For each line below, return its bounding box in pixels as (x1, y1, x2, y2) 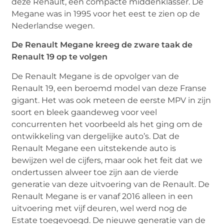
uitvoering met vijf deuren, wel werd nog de (11, 203, 187, 213)
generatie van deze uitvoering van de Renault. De (11, 179, 210, 189)
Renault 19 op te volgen (11, 52, 108, 62)
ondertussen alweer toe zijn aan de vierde (11, 167, 179, 177)
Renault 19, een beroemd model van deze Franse (11, 83, 207, 93)
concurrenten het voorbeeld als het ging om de (11, 119, 203, 129)
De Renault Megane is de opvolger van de (11, 71, 179, 81)
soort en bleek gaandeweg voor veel (11, 107, 157, 117)
